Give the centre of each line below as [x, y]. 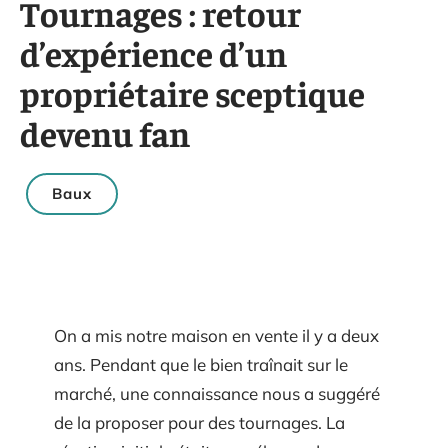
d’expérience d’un [153, 52]
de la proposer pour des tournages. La [199, 422]
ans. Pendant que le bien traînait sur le [201, 364]
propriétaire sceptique [192, 92]
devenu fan [105, 132]
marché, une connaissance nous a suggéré [217, 393]
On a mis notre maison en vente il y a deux [216, 335]
